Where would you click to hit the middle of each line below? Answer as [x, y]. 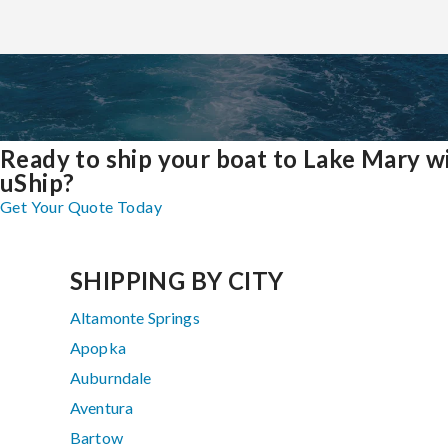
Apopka [98, 348]
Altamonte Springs [135, 318]
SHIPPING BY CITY [177, 281]
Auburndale [111, 378]
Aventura [102, 408]
